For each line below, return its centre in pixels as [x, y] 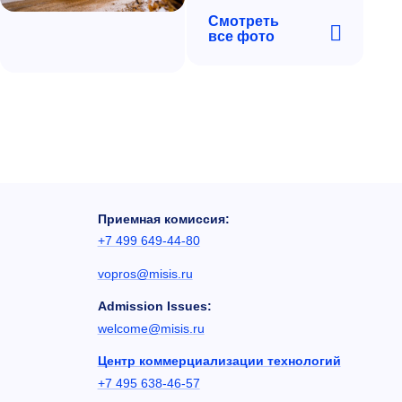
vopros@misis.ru [145, 273]
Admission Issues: [154, 306]
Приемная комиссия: [163, 218]
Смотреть [244, 22]
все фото [242, 37]
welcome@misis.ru [151, 328]
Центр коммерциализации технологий [219, 361]
